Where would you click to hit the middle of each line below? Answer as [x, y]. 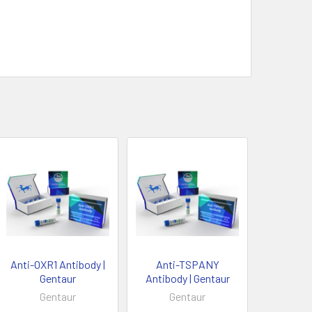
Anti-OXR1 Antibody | [58, 264]
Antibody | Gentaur [187, 278]
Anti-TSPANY [187, 264]
